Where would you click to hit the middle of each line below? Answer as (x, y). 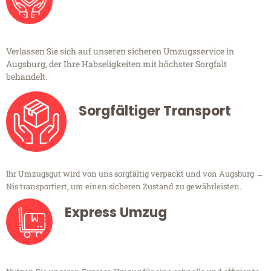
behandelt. (27, 77)
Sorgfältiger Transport (155, 111)
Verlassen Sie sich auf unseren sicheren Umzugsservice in (120, 51)
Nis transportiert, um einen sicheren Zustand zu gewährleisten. (124, 187)
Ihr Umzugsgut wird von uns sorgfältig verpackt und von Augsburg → (135, 174)
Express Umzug (116, 213)
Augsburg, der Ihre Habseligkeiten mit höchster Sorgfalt (116, 64)
